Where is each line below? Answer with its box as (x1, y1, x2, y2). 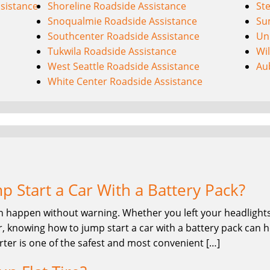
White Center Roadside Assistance (48, 74, 203, 88)
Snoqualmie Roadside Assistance (48, 14, 198, 28)
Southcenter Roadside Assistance (48, 29, 200, 43)
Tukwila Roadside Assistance (48, 44, 177, 58)
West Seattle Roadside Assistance (48, 59, 200, 73)
